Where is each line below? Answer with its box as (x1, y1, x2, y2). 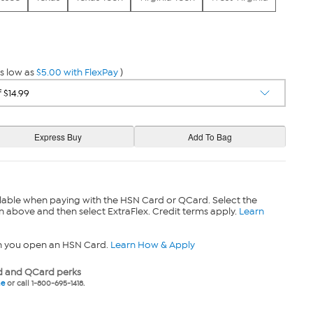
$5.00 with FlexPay (36, 66, 118, 78)
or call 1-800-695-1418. (4, 279, 85, 288)
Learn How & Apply (110, 239, 195, 251)
